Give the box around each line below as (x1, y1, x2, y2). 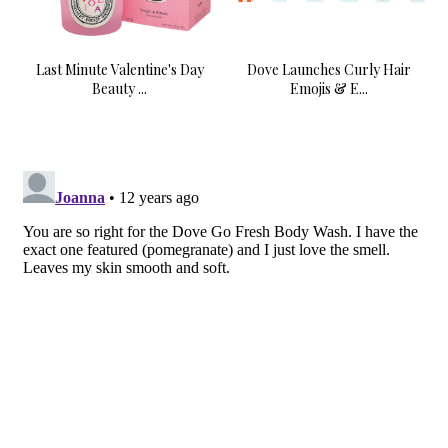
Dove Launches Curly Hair (246, 60, 411, 80)
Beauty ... (92, 79, 147, 99)
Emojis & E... (289, 79, 368, 99)
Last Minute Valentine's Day (35, 60, 204, 80)
